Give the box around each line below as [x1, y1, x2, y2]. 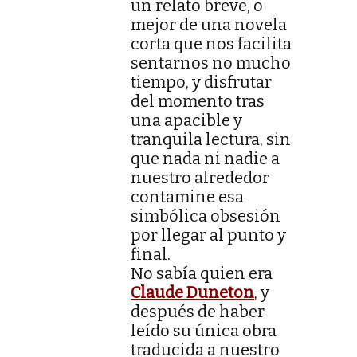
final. [131, 244, 171, 264]
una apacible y [131, 110, 242, 130]
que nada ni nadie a [131, 148, 280, 168]
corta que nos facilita [131, 33, 292, 53]
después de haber [131, 301, 265, 321]
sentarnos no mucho [131, 53, 291, 73]
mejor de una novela [131, 14, 287, 34]
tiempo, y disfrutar [131, 72, 272, 92]
